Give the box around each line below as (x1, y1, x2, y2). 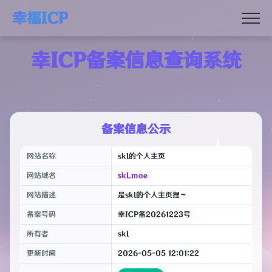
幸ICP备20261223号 (117, 210, 191, 219)
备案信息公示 (101, 122, 171, 137)
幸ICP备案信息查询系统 (30, 49, 242, 73)
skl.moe (117, 171, 148, 180)
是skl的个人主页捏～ (117, 191, 187, 200)
